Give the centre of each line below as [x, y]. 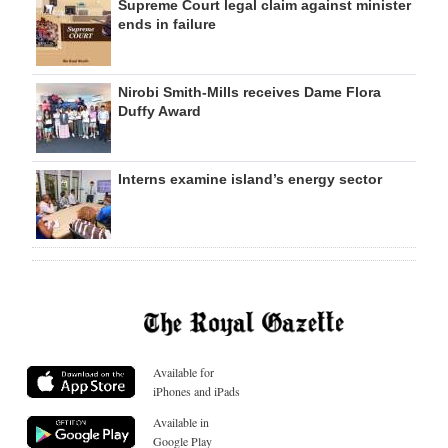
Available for [183, 371]
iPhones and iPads [196, 390]
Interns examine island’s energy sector [250, 179]
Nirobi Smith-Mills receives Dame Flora [249, 92]
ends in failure [167, 24]
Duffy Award [159, 111]
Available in [181, 421]
